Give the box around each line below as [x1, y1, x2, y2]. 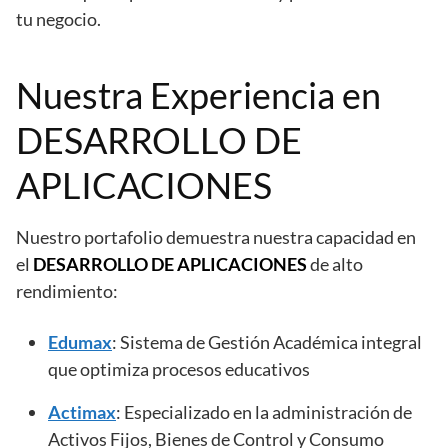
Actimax [48, 400, 116, 423]
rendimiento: [16, 279, 118, 302]
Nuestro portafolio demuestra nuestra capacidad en [16, 225, 416, 248]
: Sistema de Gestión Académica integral [112, 330, 422, 353]
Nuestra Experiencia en [16, 72, 381, 117]
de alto [307, 252, 363, 275]
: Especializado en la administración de [116, 400, 412, 423]
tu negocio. [16, 7, 101, 30]
